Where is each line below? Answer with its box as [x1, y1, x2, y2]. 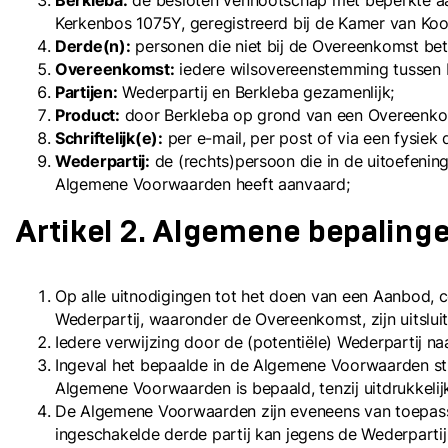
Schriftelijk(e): [55, 128, 163, 148]
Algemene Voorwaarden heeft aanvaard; [55, 174, 350, 194]
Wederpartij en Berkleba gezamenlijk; [117, 82, 395, 102]
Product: [55, 105, 120, 125]
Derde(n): [55, 36, 131, 56]
